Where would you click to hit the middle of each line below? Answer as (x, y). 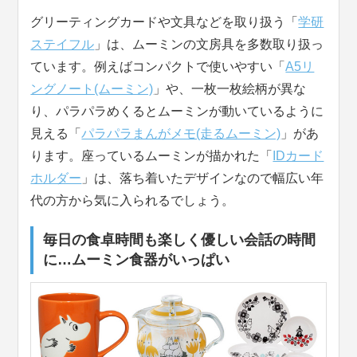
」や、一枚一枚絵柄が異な (230, 89)
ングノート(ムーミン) (92, 89)
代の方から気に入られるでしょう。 (133, 201)
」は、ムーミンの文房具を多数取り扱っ (209, 45)
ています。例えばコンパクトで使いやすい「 (158, 67)
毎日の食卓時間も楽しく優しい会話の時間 (180, 240)
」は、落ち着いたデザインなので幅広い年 (203, 178)
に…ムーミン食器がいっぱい (137, 260)
